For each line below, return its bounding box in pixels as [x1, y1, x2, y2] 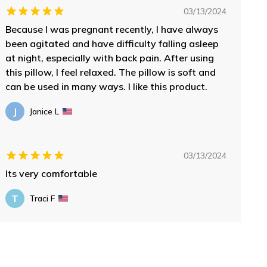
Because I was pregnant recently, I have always [5, 23, 219, 35]
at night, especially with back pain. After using [5, 51, 215, 64]
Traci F [29, 193, 55, 204]
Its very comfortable [5, 167, 98, 179]
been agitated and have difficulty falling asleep [5, 37, 219, 49]
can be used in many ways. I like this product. [5, 80, 208, 92]
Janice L [29, 105, 60, 117]
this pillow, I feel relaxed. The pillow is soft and [5, 66, 216, 78]
